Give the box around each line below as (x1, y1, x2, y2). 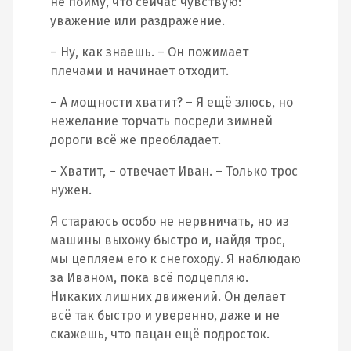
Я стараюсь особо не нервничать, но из (50, 214, 289, 229)
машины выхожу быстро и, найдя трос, (50, 233, 285, 248)
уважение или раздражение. (50, 13, 225, 28)
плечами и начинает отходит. (50, 63, 229, 78)
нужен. (50, 183, 92, 197)
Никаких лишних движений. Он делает (50, 289, 285, 304)
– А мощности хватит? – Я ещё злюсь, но (50, 95, 293, 110)
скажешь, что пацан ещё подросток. (50, 327, 270, 342)
